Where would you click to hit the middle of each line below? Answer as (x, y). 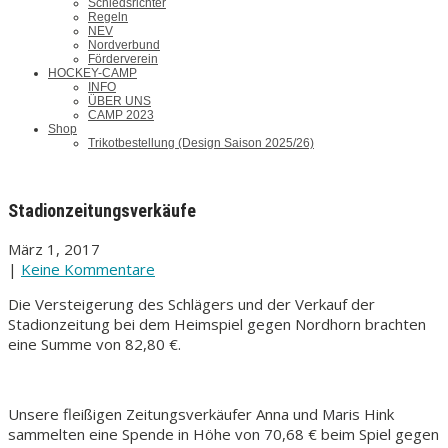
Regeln (108, 17)
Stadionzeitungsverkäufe (102, 210)
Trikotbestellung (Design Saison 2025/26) (201, 143)
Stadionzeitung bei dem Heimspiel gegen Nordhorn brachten (217, 324)
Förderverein (123, 59)
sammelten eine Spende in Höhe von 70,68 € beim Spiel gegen (223, 434)
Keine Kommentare (88, 269)
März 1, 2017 (54, 249)
